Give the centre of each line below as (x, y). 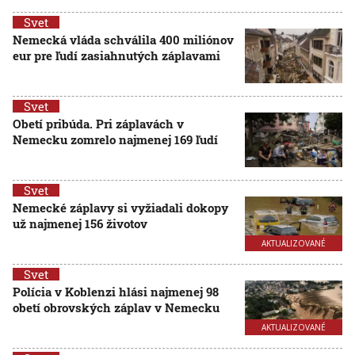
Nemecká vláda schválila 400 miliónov (123, 40)
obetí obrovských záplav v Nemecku (116, 307)
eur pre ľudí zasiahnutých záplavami (116, 55)
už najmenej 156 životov (80, 223)
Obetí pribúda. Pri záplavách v (98, 124)
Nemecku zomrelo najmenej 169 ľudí (115, 139)
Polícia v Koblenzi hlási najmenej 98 (116, 292)
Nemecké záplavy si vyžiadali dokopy (120, 208)
